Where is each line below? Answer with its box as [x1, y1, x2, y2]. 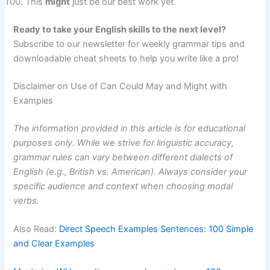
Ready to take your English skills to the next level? [13, 24, 227, 35]
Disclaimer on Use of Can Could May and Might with [13, 80, 228, 92]
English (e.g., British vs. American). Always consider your [13, 166, 248, 177]
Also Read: [13, 224, 60, 235]
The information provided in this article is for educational [13, 122, 246, 134]
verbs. [13, 195, 40, 206]
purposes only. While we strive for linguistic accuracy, [13, 137, 234, 148]
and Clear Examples [13, 238, 95, 250]
